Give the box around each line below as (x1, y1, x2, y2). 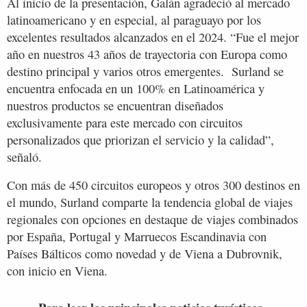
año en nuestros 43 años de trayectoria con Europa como (7, 46, 287, 62)
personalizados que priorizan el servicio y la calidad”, (7, 132, 274, 148)
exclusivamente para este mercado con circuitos (7, 114, 243, 131)
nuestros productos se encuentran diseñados (7, 97, 228, 114)
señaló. (7, 149, 42, 165)
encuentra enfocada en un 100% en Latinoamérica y (7, 80, 265, 97)
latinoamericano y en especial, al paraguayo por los (7, 12, 261, 28)
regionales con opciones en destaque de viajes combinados (7, 211, 298, 228)
